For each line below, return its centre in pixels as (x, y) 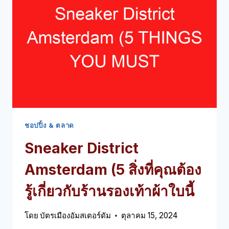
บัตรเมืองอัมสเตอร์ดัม (76, 216)
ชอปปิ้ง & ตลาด (49, 125)
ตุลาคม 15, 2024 (150, 216)
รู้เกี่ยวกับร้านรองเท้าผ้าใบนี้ (109, 191)
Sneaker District (82, 148)
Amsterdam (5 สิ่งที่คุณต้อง (113, 169)
